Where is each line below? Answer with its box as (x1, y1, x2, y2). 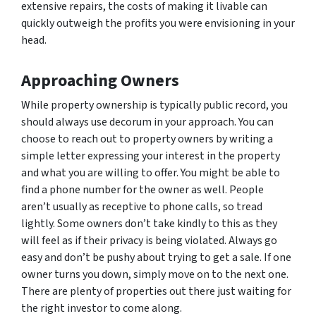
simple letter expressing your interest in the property (21, 147, 280, 164)
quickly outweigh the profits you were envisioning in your (21, 15, 295, 31)
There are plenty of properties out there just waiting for (21, 283, 291, 299)
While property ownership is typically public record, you (21, 97, 288, 113)
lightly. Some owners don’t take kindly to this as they (21, 215, 277, 231)
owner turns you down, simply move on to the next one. (21, 266, 288, 282)
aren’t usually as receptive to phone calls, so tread (21, 198, 262, 214)
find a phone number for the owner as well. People (21, 181, 264, 197)
